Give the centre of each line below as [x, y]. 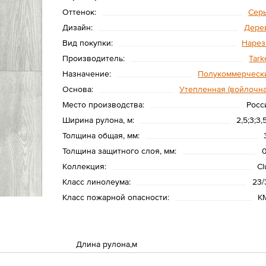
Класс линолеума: [97, 182]
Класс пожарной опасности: [116, 197]
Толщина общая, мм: [101, 135]
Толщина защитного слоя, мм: [120, 151]
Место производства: [104, 104]
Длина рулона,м [107, 244]
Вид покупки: [88, 43]
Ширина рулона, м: [99, 120]
